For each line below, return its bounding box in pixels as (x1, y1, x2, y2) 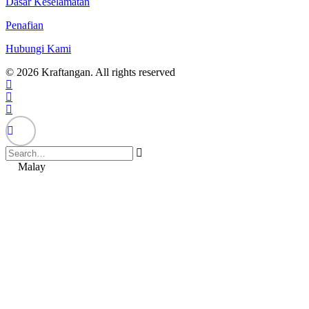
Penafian (6, 19, 43, 32)
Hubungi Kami (6, 43, 71, 55)
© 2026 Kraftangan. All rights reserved (6, 66, 175, 79)
